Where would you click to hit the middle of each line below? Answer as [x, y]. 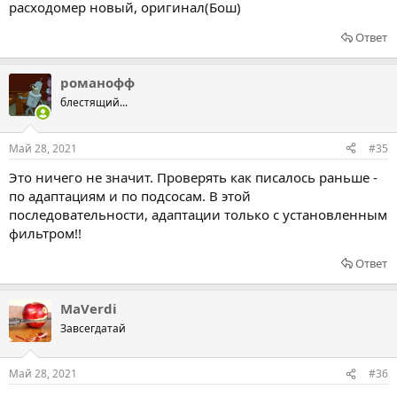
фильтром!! [45, 233]
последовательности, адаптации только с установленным [198, 214]
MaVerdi [89, 308]
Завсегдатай [93, 328]
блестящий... [94, 102]
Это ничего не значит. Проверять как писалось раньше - [193, 177]
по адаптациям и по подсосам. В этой [130, 195]
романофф [97, 82]
